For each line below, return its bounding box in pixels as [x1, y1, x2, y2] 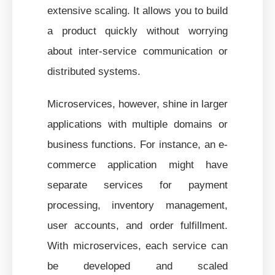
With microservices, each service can [47, 239, 228, 251]
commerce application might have [47, 158, 228, 170]
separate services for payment [47, 179, 228, 190]
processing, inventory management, [47, 199, 228, 211]
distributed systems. [47, 65, 141, 77]
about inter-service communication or [47, 45, 228, 56]
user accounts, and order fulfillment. [47, 219, 228, 231]
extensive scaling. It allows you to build [47, 4, 228, 16]
